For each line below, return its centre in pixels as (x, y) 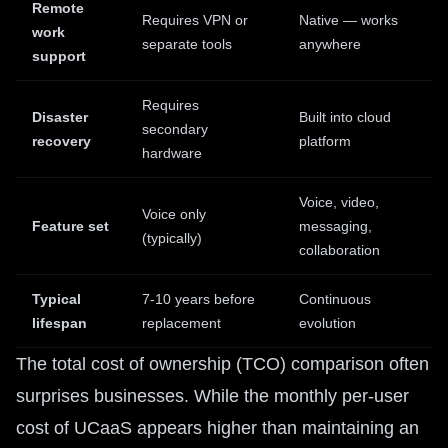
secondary (175, 129)
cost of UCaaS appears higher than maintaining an (217, 428)
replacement (181, 323)
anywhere (330, 44)
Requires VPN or (195, 20)
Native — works (348, 20)
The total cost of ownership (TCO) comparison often (222, 364)
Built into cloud (345, 117)
